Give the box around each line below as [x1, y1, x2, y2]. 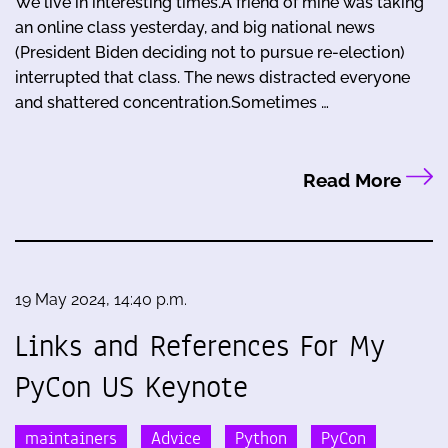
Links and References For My [15, 324, 385, 367]
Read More [302, 168, 406, 191]
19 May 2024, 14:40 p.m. [15, 289, 187, 309]
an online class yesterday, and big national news [15, 17, 375, 37]
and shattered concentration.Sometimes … [15, 92, 329, 112]
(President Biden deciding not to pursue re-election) [15, 42, 405, 62]
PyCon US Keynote [15, 365, 248, 408]
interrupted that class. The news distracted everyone [15, 67, 410, 87]
